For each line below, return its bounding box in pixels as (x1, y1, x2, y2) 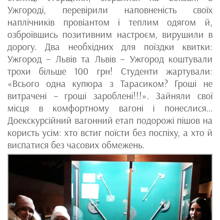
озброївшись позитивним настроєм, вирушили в (7, 28, 213, 40)
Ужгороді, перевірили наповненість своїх (7, 3, 213, 16)
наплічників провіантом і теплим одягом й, (7, 16, 213, 28)
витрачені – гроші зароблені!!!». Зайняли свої (7, 89, 213, 102)
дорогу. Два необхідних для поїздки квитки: (7, 40, 213, 53)
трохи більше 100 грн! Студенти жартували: (7, 65, 213, 77)
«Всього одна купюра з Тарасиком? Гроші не (7, 77, 213, 89)
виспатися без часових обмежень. (7, 138, 145, 151)
